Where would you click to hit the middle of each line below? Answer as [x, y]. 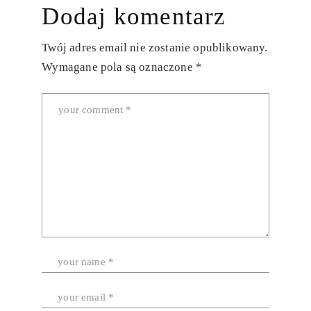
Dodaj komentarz [134, 16]
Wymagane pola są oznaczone [119, 67]
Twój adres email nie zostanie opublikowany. [155, 47]
